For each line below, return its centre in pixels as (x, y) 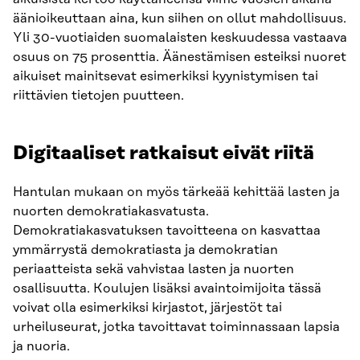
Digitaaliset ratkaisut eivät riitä (164, 153)
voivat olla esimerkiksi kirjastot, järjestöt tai (147, 307)
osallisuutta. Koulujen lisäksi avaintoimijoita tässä (167, 288)
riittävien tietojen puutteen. (98, 95)
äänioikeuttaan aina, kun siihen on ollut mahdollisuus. (180, 18)
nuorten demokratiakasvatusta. (111, 211)
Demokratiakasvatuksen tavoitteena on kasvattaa (167, 230)
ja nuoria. (41, 346)
